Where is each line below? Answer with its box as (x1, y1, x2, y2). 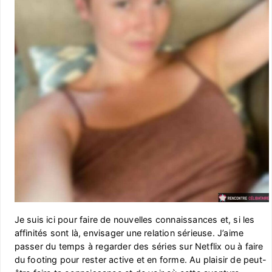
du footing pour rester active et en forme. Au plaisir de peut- (14, 254, 267, 265)
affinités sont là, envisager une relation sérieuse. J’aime (14, 227, 244, 238)
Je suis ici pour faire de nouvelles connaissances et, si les (14, 214, 255, 225)
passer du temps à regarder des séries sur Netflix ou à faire (14, 240, 263, 251)
